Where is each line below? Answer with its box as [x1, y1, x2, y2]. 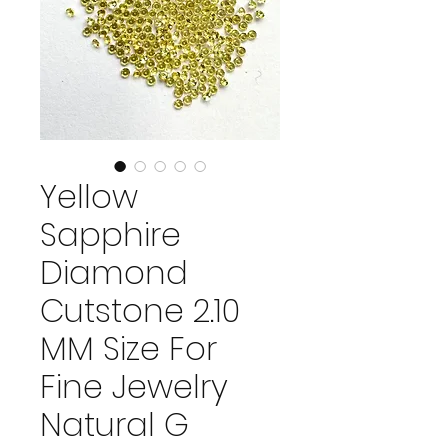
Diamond [40, 249, 188, 295]
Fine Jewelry [40, 363, 228, 409]
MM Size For [40, 325, 217, 371]
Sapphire [40, 211, 181, 257]
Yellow [40, 173, 138, 219]
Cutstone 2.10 [40, 287, 240, 333]
